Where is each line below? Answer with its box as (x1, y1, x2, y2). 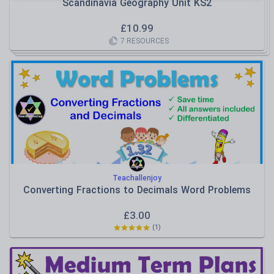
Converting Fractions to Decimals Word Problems (23, 184, 251, 196)
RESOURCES (124, 36, 169, 45)
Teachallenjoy (113, 174, 161, 182)
